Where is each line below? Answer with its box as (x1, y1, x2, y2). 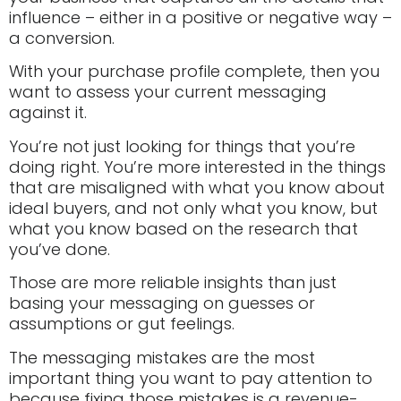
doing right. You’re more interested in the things (9, 155, 386, 178)
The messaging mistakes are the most (9, 346, 315, 369)
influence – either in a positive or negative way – (9, 6, 392, 30)
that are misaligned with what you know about (9, 175, 385, 199)
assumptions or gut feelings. (9, 312, 235, 336)
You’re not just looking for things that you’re (9, 134, 355, 158)
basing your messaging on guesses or (9, 292, 315, 315)
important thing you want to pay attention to (9, 366, 372, 389)
